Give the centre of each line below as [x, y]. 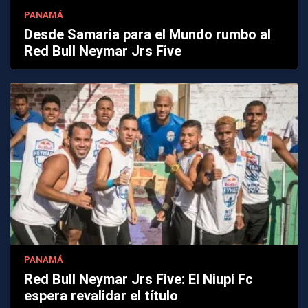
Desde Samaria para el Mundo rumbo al [147, 34]
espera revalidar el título [101, 296]
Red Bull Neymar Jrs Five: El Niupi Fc [139, 279]
